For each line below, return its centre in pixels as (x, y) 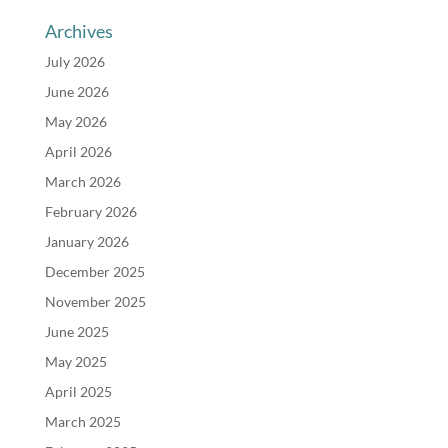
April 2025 (78, 391)
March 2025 (82, 421)
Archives (78, 30)
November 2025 (95, 301)
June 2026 (76, 91)
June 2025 (76, 331)
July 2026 (74, 61)
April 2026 (78, 151)
